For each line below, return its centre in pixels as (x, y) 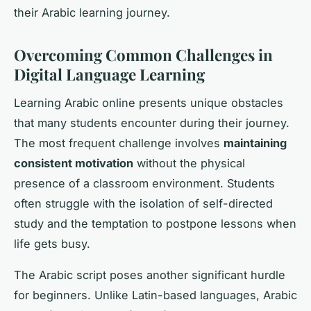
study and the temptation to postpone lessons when (155, 223)
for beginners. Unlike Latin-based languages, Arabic (155, 295)
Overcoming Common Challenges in (143, 55)
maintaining (255, 143)
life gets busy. (52, 243)
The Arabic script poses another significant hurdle (150, 275)
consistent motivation (74, 163)
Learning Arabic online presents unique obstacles (149, 102)
